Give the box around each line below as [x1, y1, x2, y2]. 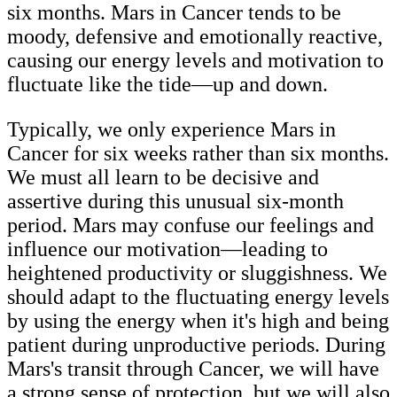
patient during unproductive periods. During [7, 332, 385, 356]
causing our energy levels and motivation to [7, 48, 384, 72]
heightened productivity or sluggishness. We [7, 261, 387, 284]
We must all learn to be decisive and [7, 165, 319, 189]
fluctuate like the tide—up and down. [7, 72, 333, 96]
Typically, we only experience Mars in [7, 117, 336, 141]
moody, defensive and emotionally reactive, [7, 24, 383, 48]
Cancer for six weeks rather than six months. [7, 141, 389, 165]
